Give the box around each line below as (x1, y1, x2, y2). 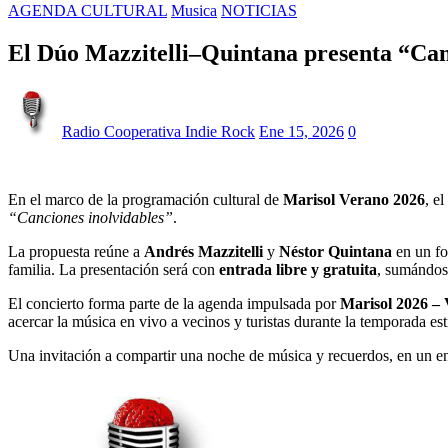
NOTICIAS (221, 2, 297, 19)
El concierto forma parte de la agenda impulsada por (8, 294, 340, 312)
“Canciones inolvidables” (8, 208, 173, 226)
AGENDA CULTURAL (8, 2, 167, 19)
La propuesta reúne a (8, 242, 144, 260)
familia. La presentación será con (8, 260, 219, 278)
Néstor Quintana (279, 242, 392, 260)
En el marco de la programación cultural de (8, 190, 283, 208)
